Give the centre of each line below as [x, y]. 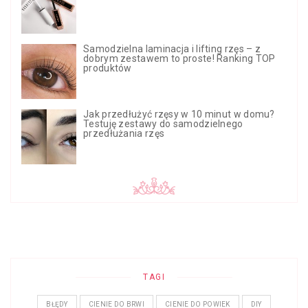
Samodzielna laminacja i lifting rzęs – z [172, 49]
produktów [108, 68]
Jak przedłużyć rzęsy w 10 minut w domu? [179, 114]
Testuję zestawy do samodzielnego [163, 124]
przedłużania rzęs [124, 134]
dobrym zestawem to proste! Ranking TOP [179, 59]
